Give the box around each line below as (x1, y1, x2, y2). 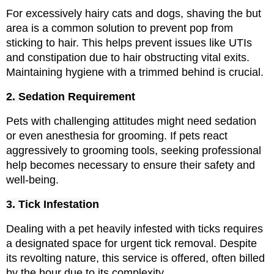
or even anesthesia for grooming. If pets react (6, 130, 228, 143)
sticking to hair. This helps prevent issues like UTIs (6, 37, 252, 50)
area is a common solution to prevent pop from (6, 22, 233, 35)
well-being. (6, 174, 59, 187)
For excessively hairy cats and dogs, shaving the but (6, 7, 261, 20)
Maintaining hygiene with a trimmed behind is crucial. (6, 66, 264, 79)
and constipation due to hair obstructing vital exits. (6, 51, 250, 64)
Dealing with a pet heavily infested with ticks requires (6, 223, 263, 235)
